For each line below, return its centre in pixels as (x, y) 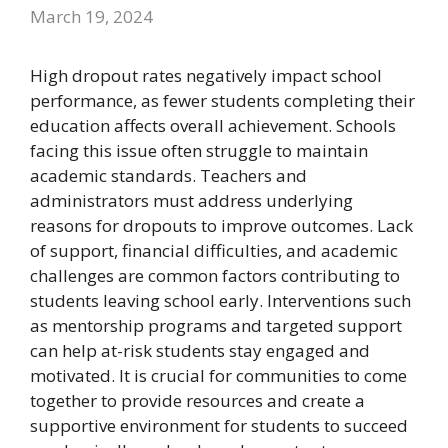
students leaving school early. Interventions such (220, 300)
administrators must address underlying (191, 200)
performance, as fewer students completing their (222, 100)
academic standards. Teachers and (168, 175)
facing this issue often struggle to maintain (199, 150)
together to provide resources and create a (197, 400)
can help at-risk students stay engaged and (200, 350)
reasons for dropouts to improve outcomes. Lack (221, 225)
